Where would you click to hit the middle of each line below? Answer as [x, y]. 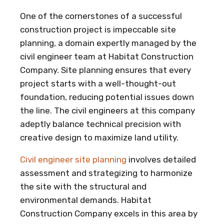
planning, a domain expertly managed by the [108, 43]
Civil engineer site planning [73, 159]
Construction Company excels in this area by [109, 213]
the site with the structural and [83, 186]
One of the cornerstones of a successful [101, 16]
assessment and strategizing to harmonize [106, 173]
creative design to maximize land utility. [99, 137]
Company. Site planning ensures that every [105, 70]
